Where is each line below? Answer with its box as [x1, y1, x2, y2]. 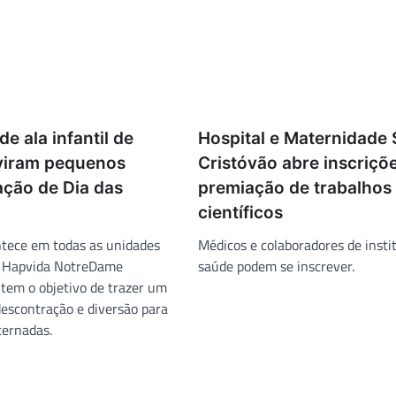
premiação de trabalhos [198, 177, 392, 198]
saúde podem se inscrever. [198, 255, 354, 277]
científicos [198, 202, 283, 223]
